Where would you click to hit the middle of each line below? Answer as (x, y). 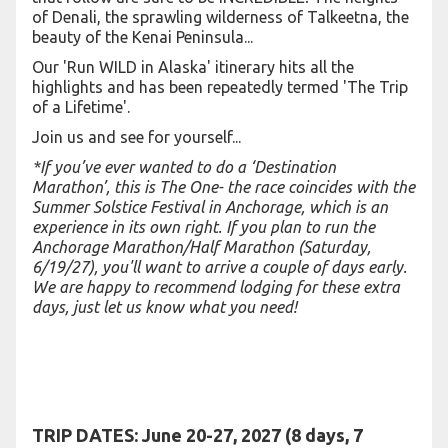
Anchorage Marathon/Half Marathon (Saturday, (201, 247)
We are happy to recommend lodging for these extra (216, 287)
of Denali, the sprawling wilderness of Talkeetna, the (220, 17)
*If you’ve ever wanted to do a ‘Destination (184, 167)
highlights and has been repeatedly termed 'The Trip (220, 87)
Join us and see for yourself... (136, 137)
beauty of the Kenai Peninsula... (142, 37)
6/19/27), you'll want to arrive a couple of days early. (219, 267)
